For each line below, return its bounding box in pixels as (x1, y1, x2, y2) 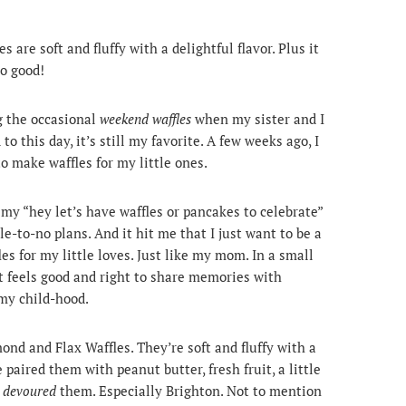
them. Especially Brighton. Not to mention (56, 382, 322, 401)
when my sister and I (191, 110, 324, 129)
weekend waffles (100, 110, 191, 129)
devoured (3, 382, 56, 401)
